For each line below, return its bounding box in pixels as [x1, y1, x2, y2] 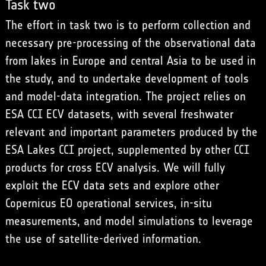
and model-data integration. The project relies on [5, 88, 246, 103]
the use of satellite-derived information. [5, 231, 201, 246]
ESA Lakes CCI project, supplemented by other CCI [5, 142, 249, 157]
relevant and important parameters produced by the [5, 124, 258, 139]
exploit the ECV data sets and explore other [5, 178, 219, 192]
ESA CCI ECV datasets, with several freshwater [5, 106, 233, 121]
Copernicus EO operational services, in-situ [5, 195, 212, 210]
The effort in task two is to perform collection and [5, 17, 251, 32]
